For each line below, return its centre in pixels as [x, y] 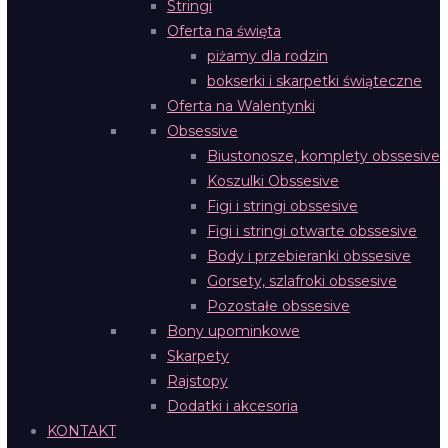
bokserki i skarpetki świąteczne [314, 81]
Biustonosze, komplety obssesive [323, 156]
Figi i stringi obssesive [282, 206]
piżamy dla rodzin [267, 56]
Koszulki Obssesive [273, 181]
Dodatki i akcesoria [232, 406]
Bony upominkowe [233, 331]
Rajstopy [197, 381]
